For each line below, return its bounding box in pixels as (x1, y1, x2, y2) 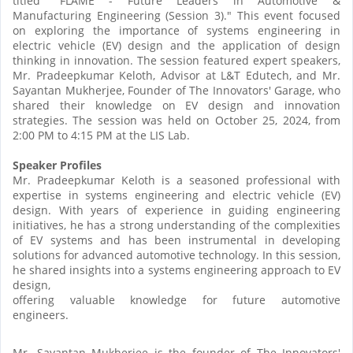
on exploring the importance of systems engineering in (13, 22, 340, 38)
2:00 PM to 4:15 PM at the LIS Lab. (13, 127, 193, 143)
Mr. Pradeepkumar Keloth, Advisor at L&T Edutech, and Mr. (13, 67, 340, 83)
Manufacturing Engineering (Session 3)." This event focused (13, 7, 340, 23)
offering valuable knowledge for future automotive (13, 292, 340, 307)
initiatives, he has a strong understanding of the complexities (13, 217, 340, 232)
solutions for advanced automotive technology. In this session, (13, 247, 340, 262)
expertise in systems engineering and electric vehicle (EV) (13, 187, 340, 203)
